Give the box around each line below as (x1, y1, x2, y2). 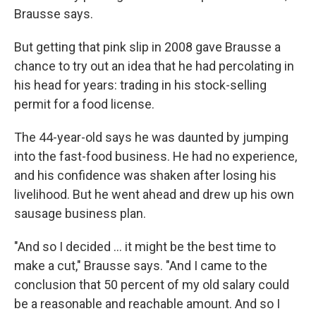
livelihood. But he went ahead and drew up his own (14, 187, 294, 202)
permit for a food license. (14, 97, 154, 111)
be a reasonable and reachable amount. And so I (14, 296, 280, 311)
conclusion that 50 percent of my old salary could (14, 277, 289, 292)
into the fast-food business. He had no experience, (14, 149, 297, 164)
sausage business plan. (14, 206, 146, 221)
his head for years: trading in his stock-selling (14, 78, 267, 92)
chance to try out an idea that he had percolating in (14, 59, 294, 73)
